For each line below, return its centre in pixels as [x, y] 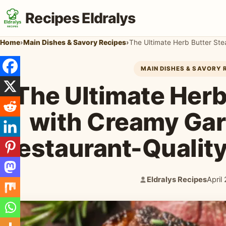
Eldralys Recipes [177, 180]
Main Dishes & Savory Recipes [75, 42]
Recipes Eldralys [80, 18]
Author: [151, 185]
